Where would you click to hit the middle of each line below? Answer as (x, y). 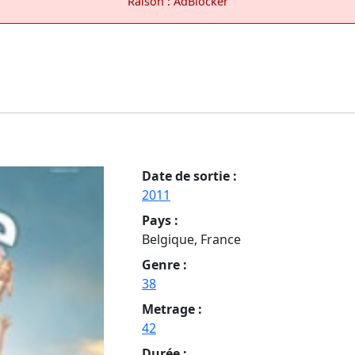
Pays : (160, 220)
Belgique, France (191, 239)
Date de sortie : (189, 176)
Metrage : (172, 309)
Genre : (164, 264)
